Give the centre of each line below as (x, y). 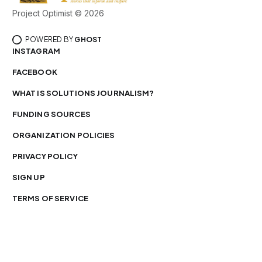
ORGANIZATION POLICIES (63, 135)
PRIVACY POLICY (45, 156)
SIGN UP (28, 177)
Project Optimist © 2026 (58, 13)
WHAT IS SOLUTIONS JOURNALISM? (83, 93)
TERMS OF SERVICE (50, 198)
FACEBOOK (35, 72)
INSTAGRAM (36, 51)
